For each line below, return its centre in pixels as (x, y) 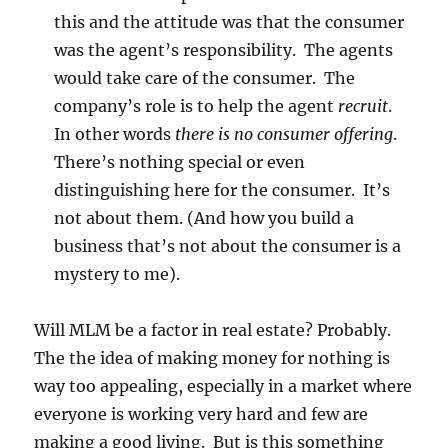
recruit (363, 106)
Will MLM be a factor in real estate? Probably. (215, 330)
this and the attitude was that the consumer (229, 22)
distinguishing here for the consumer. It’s (222, 190)
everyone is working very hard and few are (201, 414)
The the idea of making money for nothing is (212, 358)
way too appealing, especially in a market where (223, 386)
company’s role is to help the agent (196, 106)
